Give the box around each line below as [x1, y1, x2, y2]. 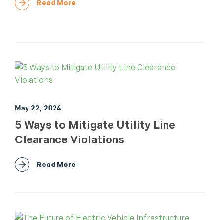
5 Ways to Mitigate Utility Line [15, 118, 175, 131]
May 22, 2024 [15, 102, 61, 113]
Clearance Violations [15, 133, 124, 146]
